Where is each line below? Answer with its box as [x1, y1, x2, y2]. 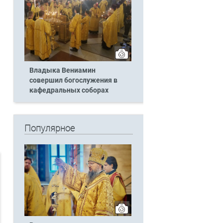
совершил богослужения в [29, 76, 117, 85]
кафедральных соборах [29, 86, 109, 95]
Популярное [24, 123, 75, 134]
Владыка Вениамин [29, 66, 96, 75]
